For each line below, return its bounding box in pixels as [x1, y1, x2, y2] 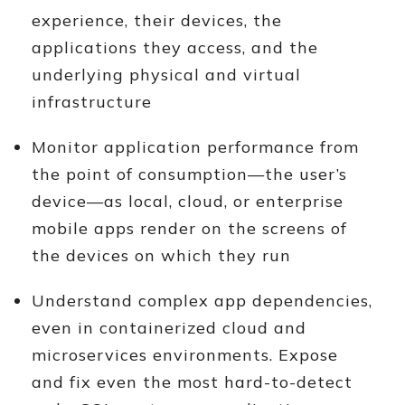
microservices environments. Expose [32, 344, 338, 365]
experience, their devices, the [32, 10, 282, 31]
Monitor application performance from [32, 137, 359, 157]
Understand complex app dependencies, [32, 290, 372, 311]
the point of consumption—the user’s [32, 164, 347, 184]
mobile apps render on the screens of [32, 218, 347, 239]
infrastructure [32, 91, 152, 112]
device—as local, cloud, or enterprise [32, 191, 344, 212]
